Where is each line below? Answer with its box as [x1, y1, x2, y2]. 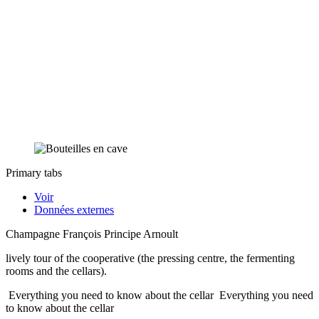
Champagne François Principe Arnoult [6, 227, 178, 240]
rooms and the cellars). [6, 264, 107, 277]
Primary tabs [6, 166, 62, 179]
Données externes [34, 203, 114, 216]
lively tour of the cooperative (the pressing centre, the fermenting [6, 251, 295, 264]
